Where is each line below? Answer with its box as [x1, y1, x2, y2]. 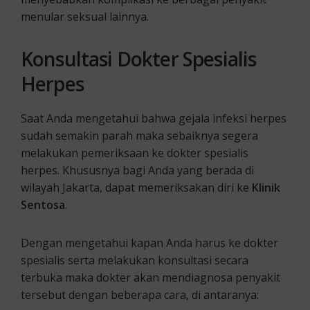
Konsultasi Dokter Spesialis [21, 45, 257, 72]
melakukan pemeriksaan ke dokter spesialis [21, 145, 248, 161]
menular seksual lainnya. [21, 8, 149, 24]
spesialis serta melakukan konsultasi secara [21, 252, 248, 268]
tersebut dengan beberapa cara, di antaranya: [21, 286, 259, 302]
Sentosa [21, 197, 65, 212]
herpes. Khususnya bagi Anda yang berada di [21, 162, 254, 178]
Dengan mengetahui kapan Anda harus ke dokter [21, 235, 278, 250]
